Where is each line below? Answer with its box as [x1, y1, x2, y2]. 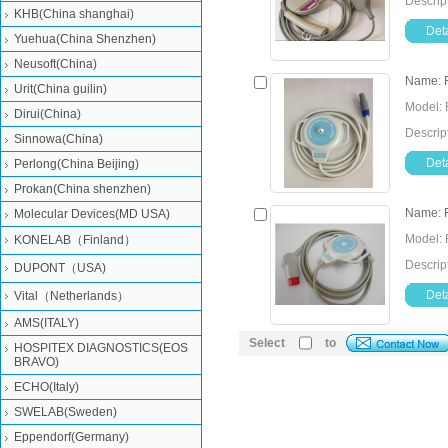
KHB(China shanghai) [14, 7, 134, 21]
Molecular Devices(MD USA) [14, 207, 170, 221]
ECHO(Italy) [14, 380, 79, 394]
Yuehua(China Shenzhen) [14, 32, 156, 46]
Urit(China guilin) [14, 82, 107, 96]
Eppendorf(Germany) [14, 430, 129, 444]
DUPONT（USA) [14, 261, 106, 275]
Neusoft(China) [14, 57, 97, 71]
